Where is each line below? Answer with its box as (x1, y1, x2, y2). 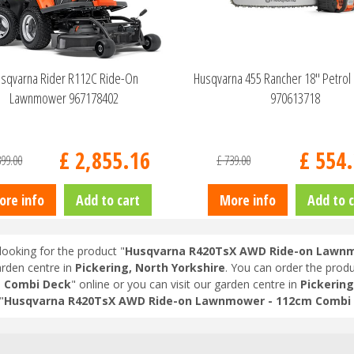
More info (219, 190, 276, 209)
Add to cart (75, 190, 140, 209)
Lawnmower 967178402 (9, 88, 119, 107)
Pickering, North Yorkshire (74, 260, 225, 276)
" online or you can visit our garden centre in (70, 277, 297, 292)
